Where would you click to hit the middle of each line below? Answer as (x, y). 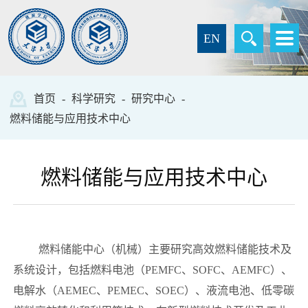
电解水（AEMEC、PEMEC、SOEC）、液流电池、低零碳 (153, 290)
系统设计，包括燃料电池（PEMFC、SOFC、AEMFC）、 (152, 269)
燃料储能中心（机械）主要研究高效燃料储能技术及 (165, 249)
